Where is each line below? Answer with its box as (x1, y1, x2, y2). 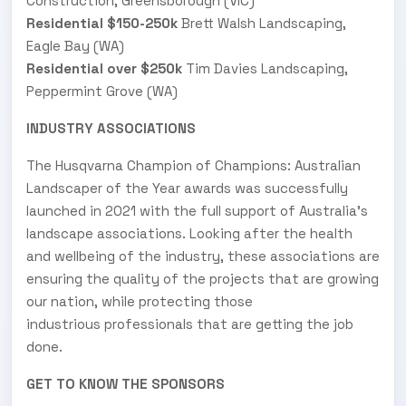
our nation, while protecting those (26, 292, 253, 310)
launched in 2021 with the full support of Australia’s (26, 201, 368, 219)
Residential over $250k (26, 59, 182, 77)
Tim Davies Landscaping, (182, 59, 348, 77)
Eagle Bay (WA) (26, 36, 124, 54)
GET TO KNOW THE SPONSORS (26, 374, 225, 392)
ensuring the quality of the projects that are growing (26, 269, 379, 287)
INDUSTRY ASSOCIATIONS (26, 119, 196, 137)
